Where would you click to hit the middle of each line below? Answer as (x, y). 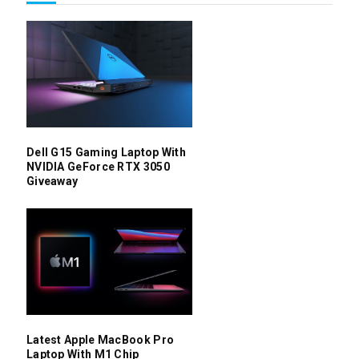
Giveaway (52, 181)
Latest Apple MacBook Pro (100, 339)
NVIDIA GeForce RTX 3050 (98, 166)
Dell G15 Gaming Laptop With (106, 152)
